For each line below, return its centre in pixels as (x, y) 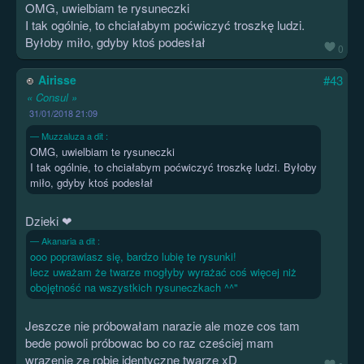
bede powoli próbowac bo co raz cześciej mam (149, 343)
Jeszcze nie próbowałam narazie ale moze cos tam (162, 326)
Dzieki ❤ (49, 221)
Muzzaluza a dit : (75, 136)
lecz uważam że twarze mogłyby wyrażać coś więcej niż (163, 272)
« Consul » (52, 97)
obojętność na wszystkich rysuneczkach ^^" (134, 288)
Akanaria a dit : (71, 241)
